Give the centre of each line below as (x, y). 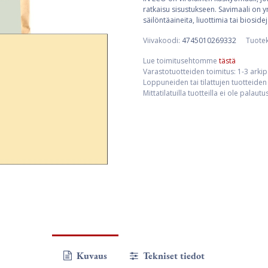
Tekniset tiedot (173, 255)
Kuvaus (90, 255)
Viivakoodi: (162, 40)
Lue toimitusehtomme (181, 61)
